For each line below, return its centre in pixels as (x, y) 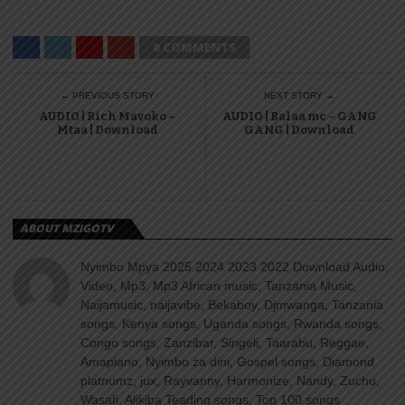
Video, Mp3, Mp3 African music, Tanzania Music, (219, 286)
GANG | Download (300, 130)
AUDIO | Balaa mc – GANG (299, 116)
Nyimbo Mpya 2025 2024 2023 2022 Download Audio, (235, 267)
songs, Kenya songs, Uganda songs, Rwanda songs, (232, 324)
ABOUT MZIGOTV (66, 228)
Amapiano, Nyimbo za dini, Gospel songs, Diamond (228, 362)
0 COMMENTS (194, 47)
